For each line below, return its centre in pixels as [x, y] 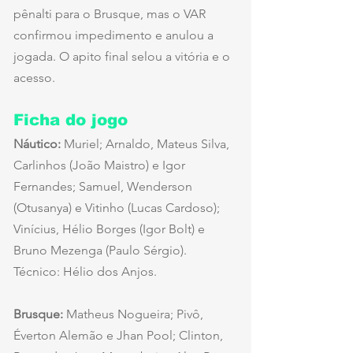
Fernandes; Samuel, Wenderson [104, 187]
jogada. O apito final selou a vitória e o [123, 57]
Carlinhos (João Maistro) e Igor [101, 165]
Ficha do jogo [71, 120]
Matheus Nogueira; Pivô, [135, 314]
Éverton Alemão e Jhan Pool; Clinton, [120, 336]
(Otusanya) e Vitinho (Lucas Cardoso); [118, 208]
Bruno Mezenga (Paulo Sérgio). [102, 251]
